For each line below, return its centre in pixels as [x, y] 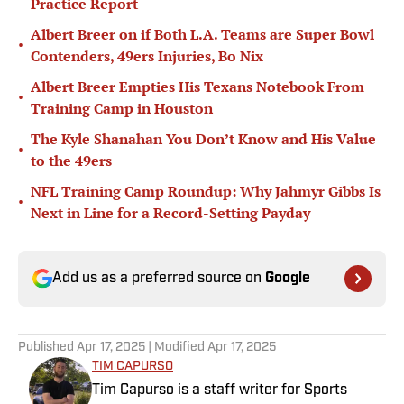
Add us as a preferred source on [159, 279]
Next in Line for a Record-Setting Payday [170, 213]
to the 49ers [71, 161]
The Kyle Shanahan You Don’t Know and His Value [203, 139]
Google [288, 279]
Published [47, 348]
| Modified [176, 348]
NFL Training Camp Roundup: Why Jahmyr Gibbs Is [206, 192]
